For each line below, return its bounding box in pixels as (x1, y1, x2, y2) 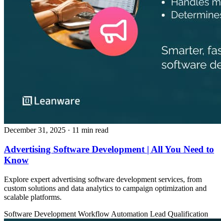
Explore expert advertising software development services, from (4, 175, 202, 184)
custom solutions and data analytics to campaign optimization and (4, 184, 207, 192)
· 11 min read (68, 126, 109, 135)
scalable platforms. (4, 192, 62, 201)
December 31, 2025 (4, 126, 66, 135)
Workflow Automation (78, 209, 150, 218)
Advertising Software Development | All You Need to (4, 144, 214, 154)
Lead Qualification (150, 209, 208, 218)
